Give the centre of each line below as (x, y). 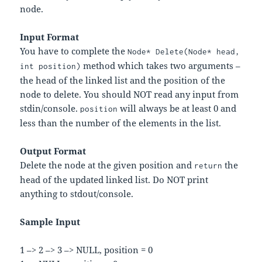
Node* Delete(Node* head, (184, 52)
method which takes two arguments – (161, 66)
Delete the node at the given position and (107, 165)
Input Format (50, 37)
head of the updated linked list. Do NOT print (114, 180)
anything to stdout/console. (77, 194)
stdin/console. (50, 108)
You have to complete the (74, 51)
